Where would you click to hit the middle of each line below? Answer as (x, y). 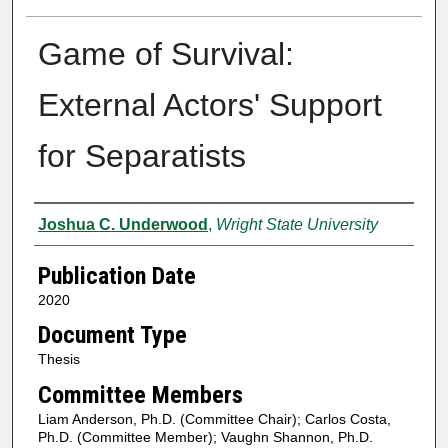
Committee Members (140, 394)
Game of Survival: (165, 53)
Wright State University (296, 224)
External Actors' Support (209, 104)
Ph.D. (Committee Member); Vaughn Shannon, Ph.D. (205, 436)
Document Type (112, 335)
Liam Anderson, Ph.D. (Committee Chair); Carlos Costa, (214, 418)
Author (67, 221)
